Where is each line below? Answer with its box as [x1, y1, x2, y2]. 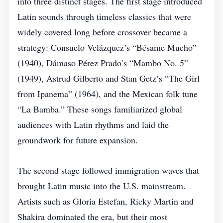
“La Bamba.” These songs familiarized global [17, 103, 182, 115]
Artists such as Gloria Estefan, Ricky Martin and [17, 195, 194, 207]
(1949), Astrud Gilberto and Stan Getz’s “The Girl [17, 72, 200, 84]
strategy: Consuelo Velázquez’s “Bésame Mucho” [17, 41, 197, 53]
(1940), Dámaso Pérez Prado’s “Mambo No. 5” [17, 57, 188, 69]
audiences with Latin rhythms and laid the [17, 118, 169, 130]
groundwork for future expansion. [17, 134, 138, 146]
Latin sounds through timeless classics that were [17, 10, 191, 22]
